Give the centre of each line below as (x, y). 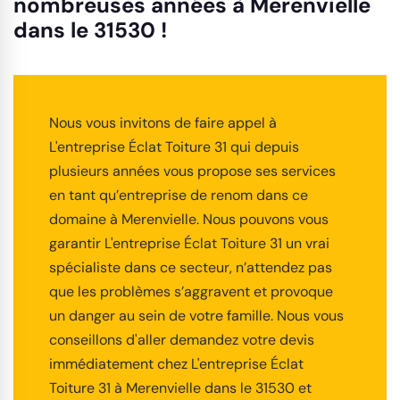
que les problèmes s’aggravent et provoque (191, 291)
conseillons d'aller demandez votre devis (182, 339)
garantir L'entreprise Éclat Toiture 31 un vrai (189, 243)
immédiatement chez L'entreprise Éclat (176, 363)
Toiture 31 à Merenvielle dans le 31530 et (180, 387)
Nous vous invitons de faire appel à (163, 122)
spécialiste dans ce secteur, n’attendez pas (191, 267)
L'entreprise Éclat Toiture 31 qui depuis (174, 146)
